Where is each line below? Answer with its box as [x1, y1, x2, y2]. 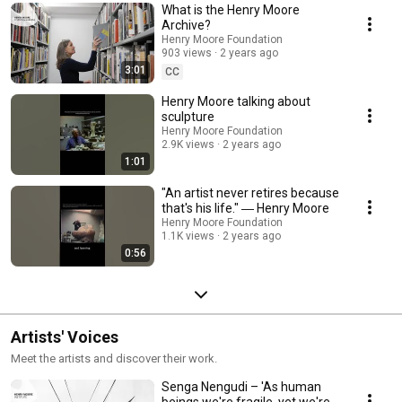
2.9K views [162, 138, 214, 152]
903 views [162, 47, 212, 60]
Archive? [162, 18, 211, 33]
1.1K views [162, 230, 214, 243]
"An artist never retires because [162, 186, 339, 201]
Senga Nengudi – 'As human [162, 380, 321, 395]
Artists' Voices [11, 328, 118, 347]
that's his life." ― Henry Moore [162, 201, 329, 216]
